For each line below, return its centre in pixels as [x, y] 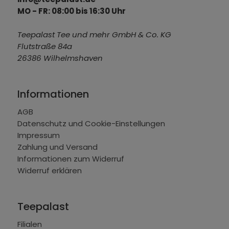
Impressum [38, 135]
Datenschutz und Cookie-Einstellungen [91, 123]
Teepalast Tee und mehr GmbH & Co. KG [94, 35]
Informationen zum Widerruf [71, 159]
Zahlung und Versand [57, 147]
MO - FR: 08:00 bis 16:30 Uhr [71, 11]
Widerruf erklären [49, 170]
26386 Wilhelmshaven [60, 58]
